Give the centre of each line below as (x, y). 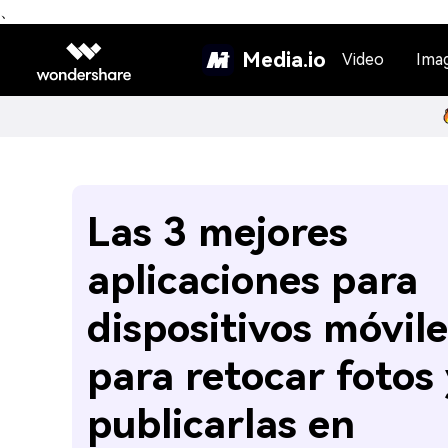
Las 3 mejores (217, 232)
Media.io (283, 59)
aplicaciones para (252, 280)
